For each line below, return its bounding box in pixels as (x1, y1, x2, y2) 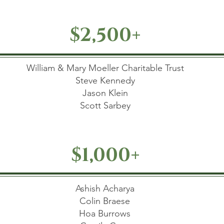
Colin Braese (79, 195, 130, 206)
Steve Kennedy (75, 75, 135, 86)
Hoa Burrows (79, 208, 130, 219)
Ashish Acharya (75, 183, 134, 194)
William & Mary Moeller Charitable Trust (26, 62, 184, 73)
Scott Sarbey (79, 100, 130, 111)
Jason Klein (82, 87, 128, 98)
